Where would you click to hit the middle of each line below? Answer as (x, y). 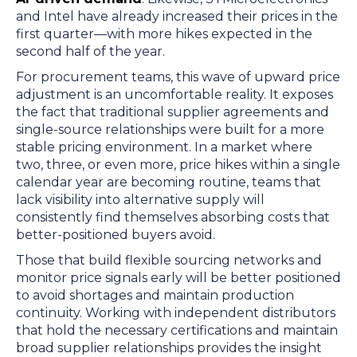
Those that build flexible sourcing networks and (169, 260)
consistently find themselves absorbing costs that (173, 217)
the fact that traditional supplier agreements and (173, 112)
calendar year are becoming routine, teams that (169, 182)
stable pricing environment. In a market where (164, 147)
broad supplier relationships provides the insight (169, 348)
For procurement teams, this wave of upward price (178, 77)
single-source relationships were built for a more (170, 129)
